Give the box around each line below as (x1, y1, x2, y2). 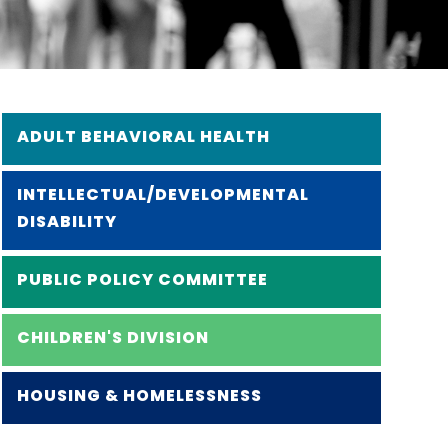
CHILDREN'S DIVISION (16, 326, 209, 349)
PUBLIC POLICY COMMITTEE (16, 268, 268, 291)
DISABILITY (16, 210, 117, 233)
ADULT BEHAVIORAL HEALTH (16, 125, 270, 148)
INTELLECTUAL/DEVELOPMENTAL (16, 183, 309, 206)
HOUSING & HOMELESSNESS (16, 384, 262, 407)
